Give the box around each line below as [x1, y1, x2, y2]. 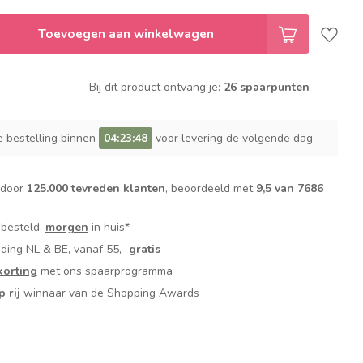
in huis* [88, 220, 130, 236]
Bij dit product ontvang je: [88, 79, 224, 96]
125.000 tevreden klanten [26, 181, 165, 197]
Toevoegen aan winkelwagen [37, 25, 214, 43]
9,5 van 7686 [255, 181, 323, 197]
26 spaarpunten [223, 79, 310, 96]
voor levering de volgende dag [152, 130, 313, 146]
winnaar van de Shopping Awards [19, 285, 199, 301]
